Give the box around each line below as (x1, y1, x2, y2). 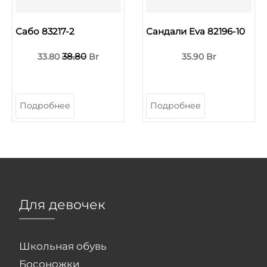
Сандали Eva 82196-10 (146, 25, 245, 37)
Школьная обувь (19, 240, 107, 252)
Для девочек (19, 196, 106, 213)
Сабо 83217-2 (15, 25, 74, 37)
